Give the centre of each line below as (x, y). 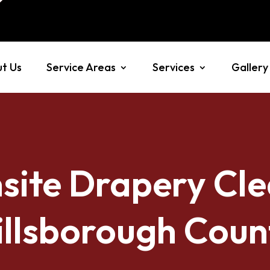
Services (174, 67)
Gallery (250, 67)
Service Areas (81, 67)
